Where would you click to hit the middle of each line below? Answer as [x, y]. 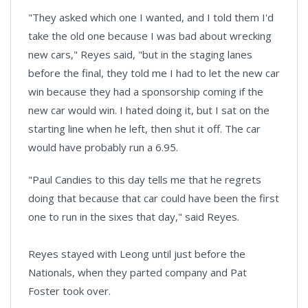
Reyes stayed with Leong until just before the [137, 254]
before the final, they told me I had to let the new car [154, 73]
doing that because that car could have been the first [154, 198]
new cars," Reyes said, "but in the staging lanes [140, 55]
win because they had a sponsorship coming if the [146, 92]
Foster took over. [69, 291]
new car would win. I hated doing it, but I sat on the [149, 110]
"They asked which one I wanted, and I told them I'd [151, 18]
